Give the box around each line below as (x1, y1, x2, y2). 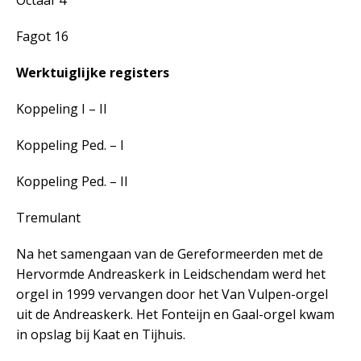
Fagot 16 (16, 27, 68, 45)
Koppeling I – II (16, 100, 107, 118)
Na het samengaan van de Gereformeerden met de (16, 245, 323, 263)
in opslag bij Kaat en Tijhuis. (16, 326, 185, 343)
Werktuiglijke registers (16, 64, 169, 81)
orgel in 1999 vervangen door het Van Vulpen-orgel (16, 285, 328, 303)
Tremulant (16, 209, 81, 226)
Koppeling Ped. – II (16, 172, 128, 190)
